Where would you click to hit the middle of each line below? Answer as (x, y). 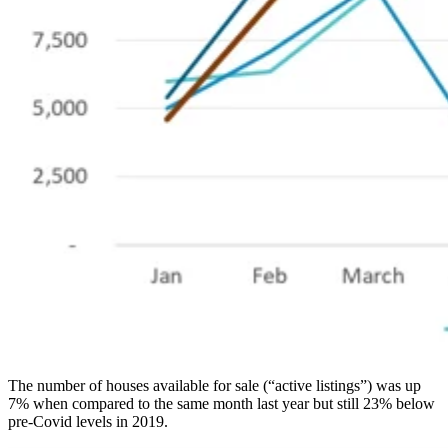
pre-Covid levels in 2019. (88, 422)
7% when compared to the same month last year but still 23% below (221, 404)
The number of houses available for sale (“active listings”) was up (214, 386)
